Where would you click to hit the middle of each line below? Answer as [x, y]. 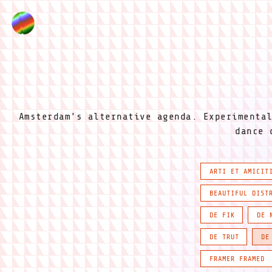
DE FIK [222, 215]
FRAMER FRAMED [237, 259]
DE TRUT [224, 237]
